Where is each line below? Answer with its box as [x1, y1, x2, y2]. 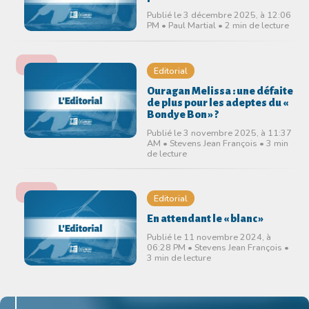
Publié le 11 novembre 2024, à [146, 231, 271, 243]
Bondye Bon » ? [146, 109, 219, 121]
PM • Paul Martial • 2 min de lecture [146, 19, 289, 31]
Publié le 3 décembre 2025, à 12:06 [146, 8, 291, 21]
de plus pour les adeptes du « [146, 97, 288, 109]
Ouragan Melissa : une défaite [146, 86, 293, 97]
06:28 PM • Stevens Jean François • [146, 241, 289, 254]
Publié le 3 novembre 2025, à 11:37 [146, 127, 292, 139]
